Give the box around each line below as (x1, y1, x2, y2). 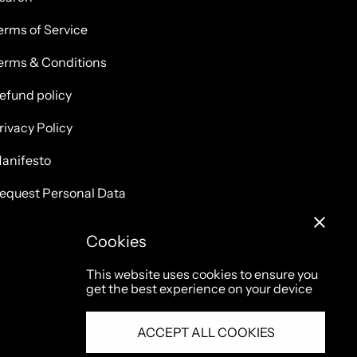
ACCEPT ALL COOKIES (136, 324, 275, 340)
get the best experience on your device (86, 280, 312, 296)
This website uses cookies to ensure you (86, 266, 318, 282)
